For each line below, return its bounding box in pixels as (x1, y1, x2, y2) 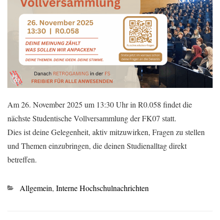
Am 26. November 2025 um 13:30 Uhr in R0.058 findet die (7, 99, 192, 110)
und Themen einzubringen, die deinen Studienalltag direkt (7, 140, 187, 151)
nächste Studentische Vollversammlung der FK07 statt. (7, 112, 176, 123)
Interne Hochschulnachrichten (56, 182, 149, 193)
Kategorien (7, 182, 41, 192)
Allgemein (20, 182, 52, 193)
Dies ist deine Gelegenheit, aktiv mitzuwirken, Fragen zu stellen (7, 126, 205, 137)
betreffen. (7, 154, 37, 165)
